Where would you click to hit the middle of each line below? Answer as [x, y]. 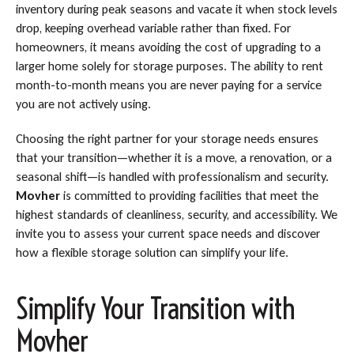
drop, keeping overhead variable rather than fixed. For [153, 28]
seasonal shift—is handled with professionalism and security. [172, 177]
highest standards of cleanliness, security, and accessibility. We [176, 215]
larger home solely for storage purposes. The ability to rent [169, 66]
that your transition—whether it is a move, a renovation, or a [173, 158]
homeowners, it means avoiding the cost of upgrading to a [168, 47]
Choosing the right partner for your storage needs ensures [167, 139]
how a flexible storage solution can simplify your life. [152, 253]
